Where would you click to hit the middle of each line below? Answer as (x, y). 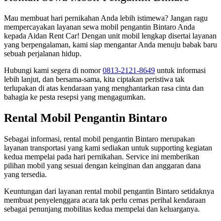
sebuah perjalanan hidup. (43, 54)
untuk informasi (180, 71)
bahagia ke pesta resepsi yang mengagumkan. (75, 97)
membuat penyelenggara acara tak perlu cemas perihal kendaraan (105, 200)
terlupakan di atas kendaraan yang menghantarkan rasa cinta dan (104, 88)
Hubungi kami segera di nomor (53, 71)
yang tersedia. (25, 174)
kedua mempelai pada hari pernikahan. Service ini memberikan (102, 156)
